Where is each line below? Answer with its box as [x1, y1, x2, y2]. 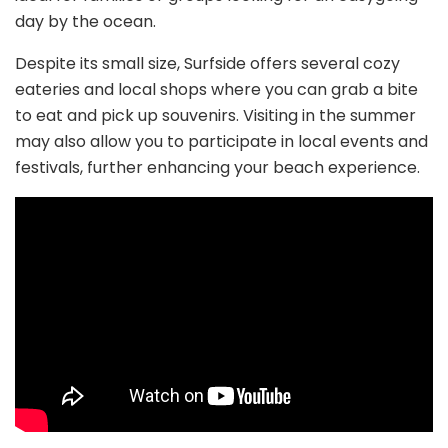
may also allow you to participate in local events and [15, 129, 428, 153]
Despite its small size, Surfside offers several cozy [15, 51, 400, 75]
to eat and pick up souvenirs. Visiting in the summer [15, 103, 416, 127]
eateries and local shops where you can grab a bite [15, 77, 418, 101]
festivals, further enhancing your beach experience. [15, 155, 420, 179]
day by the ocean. [15, 9, 156, 33]
